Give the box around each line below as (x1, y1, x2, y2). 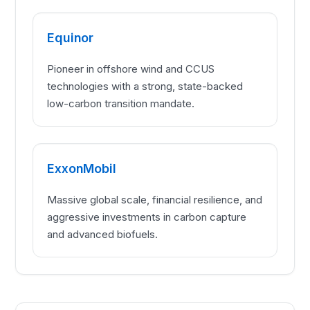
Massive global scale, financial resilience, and (47, 193, 263, 207)
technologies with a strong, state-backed (47, 80, 244, 93)
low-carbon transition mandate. (47, 97, 195, 111)
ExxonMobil (47, 161, 116, 176)
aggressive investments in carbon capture (47, 210, 247, 224)
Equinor (47, 30, 93, 46)
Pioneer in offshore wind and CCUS (47, 62, 215, 76)
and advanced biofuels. (47, 228, 158, 241)
